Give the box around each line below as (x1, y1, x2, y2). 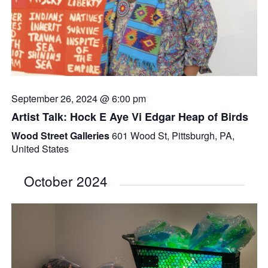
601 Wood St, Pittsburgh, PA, (111, 129, 234, 143)
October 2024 (23, 171, 108, 191)
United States (11, 142, 69, 156)
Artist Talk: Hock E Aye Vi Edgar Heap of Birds (11, 109, 248, 125)
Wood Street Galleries (11, 129, 112, 143)
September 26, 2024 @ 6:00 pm (11, 92, 146, 106)
